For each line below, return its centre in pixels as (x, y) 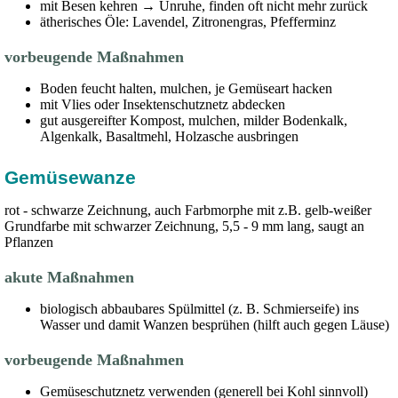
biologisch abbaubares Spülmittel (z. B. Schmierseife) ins (199, 309)
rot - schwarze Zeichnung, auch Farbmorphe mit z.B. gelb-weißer (188, 210)
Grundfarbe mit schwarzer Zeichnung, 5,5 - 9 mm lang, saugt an (184, 226)
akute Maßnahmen (72, 277)
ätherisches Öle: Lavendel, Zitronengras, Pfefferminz (190, 22)
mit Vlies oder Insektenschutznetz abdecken (164, 104)
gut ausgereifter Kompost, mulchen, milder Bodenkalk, (194, 120)
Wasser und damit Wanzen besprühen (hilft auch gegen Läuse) (216, 325)
